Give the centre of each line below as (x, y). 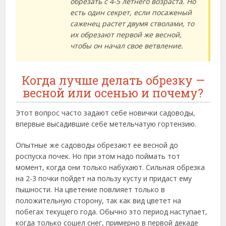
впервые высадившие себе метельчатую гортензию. (106, 124)
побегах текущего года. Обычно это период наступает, (112, 212)
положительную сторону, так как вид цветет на (99, 201)
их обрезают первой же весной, (126, 35)
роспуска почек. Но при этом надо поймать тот (98, 156)
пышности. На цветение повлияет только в (91, 190)
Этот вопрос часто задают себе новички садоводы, (106, 113)
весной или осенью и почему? (113, 93)
